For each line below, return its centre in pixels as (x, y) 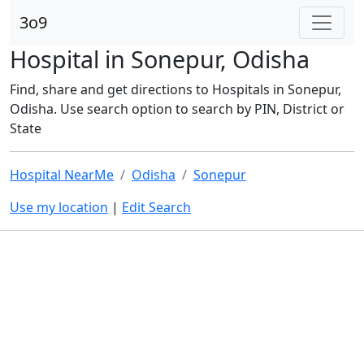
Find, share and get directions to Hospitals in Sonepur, (175, 89)
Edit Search (156, 207)
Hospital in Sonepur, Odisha (160, 59)
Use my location (59, 207)
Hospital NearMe (62, 175)
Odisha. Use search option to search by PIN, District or (177, 109)
